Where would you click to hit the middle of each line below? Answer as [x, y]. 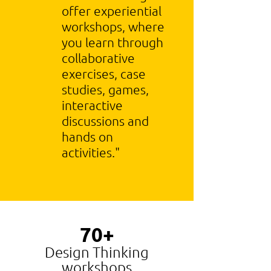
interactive [92, 105]
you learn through [113, 42]
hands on [87, 136]
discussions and [105, 121]
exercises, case [104, 73]
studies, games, [105, 89]
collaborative [98, 58]
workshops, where [113, 26]
